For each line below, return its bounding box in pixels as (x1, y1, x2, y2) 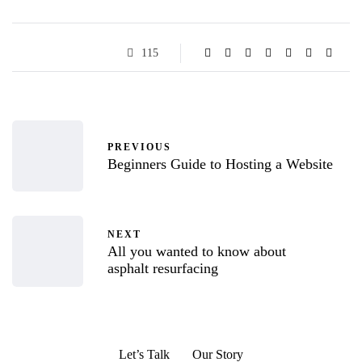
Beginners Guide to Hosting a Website (107, 156, 337, 172)
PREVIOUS (107, 141, 171, 153)
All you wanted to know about (107, 242, 286, 259)
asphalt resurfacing (107, 259, 218, 276)
